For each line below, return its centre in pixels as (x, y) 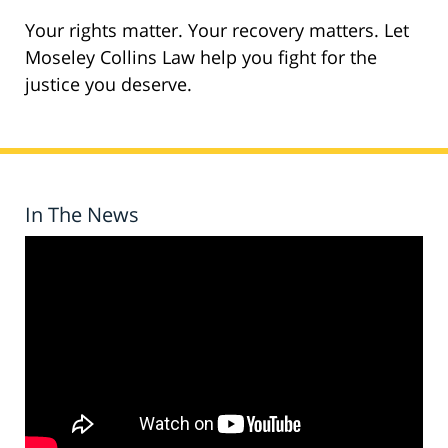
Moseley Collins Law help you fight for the (201, 57)
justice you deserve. (108, 84)
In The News (82, 215)
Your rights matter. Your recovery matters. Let (217, 30)
